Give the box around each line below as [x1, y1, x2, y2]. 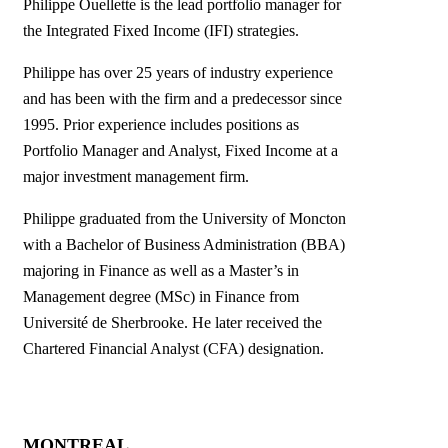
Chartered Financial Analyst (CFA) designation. [23, 340, 328, 357]
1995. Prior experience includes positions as [23, 116, 299, 133]
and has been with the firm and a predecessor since [23, 90, 342, 107]
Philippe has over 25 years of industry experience [23, 64, 333, 81]
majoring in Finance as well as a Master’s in [23, 262, 299, 279]
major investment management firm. [23, 168, 253, 185]
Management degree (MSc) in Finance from [23, 288, 299, 305]
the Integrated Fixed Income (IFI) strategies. [23, 22, 303, 39]
